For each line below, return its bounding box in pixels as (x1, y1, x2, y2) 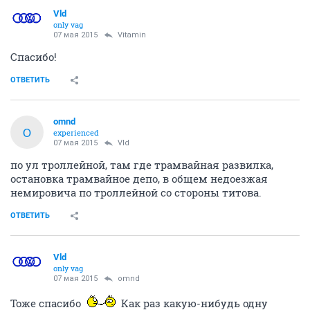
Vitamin (118, 30, 146, 39)
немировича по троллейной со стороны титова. (10, 185, 262, 199)
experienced (53, 127, 99, 138)
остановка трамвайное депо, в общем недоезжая (10, 172, 268, 185)
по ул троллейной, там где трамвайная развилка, (10, 158, 273, 172)
